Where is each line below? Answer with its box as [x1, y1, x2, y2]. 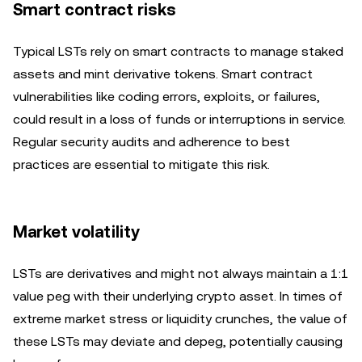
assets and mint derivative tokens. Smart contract [13, 65, 313, 82]
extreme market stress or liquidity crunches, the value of [13, 310, 347, 326]
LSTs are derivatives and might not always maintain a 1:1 [13, 265, 349, 281]
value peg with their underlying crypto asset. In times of [13, 288, 343, 304]
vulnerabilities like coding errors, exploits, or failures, [13, 88, 320, 104]
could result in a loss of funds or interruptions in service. [13, 111, 346, 127]
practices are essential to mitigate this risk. [13, 156, 270, 172]
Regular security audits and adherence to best [13, 133, 290, 149]
